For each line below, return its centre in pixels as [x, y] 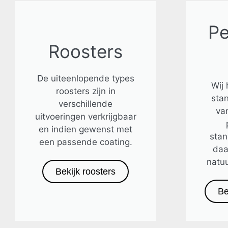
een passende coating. [85, 142]
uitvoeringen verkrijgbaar [85, 117]
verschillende [85, 104]
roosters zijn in [85, 91]
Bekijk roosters [85, 172]
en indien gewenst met [85, 129]
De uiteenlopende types [85, 78]
